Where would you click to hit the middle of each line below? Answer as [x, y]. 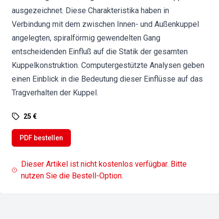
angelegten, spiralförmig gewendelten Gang [86, 38]
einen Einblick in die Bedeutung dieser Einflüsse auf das [107, 79]
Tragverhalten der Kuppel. [55, 93]
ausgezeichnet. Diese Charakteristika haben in [90, 11]
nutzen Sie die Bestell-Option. [72, 176]
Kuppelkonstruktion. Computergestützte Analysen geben [108, 65]
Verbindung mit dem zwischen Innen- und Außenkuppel [105, 24]
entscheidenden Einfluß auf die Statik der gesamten [100, 52]
